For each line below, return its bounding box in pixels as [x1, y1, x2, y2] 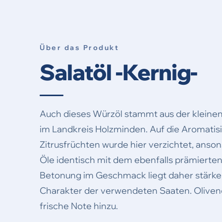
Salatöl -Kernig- [40, 58, 198, 86]
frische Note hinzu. [40, 200, 118, 212]
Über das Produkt [40, 43, 119, 53]
